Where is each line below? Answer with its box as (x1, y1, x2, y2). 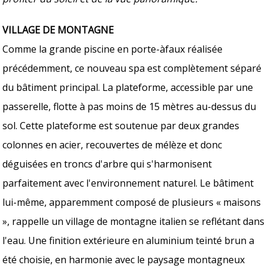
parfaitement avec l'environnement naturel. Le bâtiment (2, 176, 254, 190)
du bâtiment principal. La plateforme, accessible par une (2, 80, 254, 94)
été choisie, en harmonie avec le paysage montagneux (2, 252, 245, 266)
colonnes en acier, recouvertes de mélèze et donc (2, 138, 223, 151)
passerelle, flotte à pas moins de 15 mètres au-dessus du (2, 99, 257, 113)
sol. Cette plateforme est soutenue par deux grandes (2, 118, 240, 132)
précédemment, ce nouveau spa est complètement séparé (2, 61, 262, 75)
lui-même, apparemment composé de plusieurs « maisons (2, 195, 261, 209)
